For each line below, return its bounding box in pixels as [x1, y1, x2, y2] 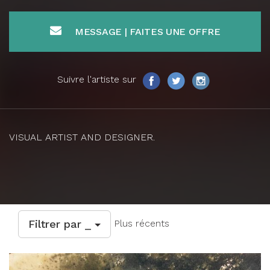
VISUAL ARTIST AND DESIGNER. [9, 131, 155, 143]
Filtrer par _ [28, 217, 95, 230]
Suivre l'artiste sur [57, 74, 139, 86]
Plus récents [111, 217, 169, 229]
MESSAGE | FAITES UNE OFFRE [75, 25, 221, 37]
